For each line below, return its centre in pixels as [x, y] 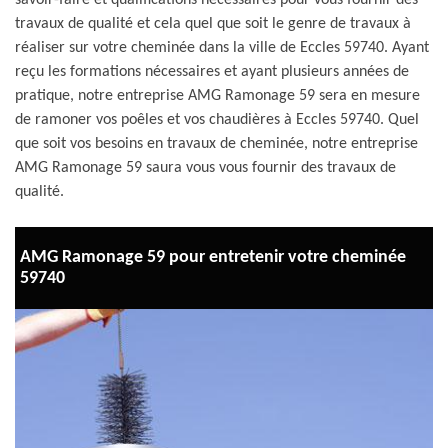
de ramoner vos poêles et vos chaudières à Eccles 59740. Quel [217, 120]
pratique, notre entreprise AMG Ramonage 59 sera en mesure [217, 96]
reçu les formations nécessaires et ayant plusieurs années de [212, 72]
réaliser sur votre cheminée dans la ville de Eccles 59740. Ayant [222, 48]
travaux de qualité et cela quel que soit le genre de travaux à [213, 24]
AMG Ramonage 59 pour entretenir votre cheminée [213, 257]
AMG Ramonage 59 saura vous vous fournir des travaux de [205, 168]
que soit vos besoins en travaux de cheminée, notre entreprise [216, 144]
